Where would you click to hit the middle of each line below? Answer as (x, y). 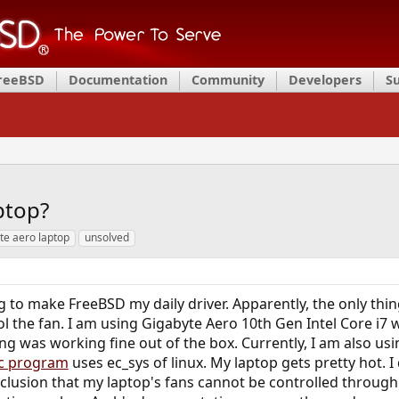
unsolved (106, 237)
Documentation (118, 80)
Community (228, 80)
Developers (325, 80)
